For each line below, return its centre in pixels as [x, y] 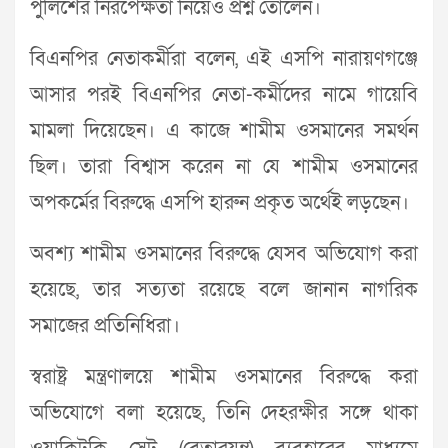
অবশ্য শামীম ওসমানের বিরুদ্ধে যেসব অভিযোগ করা [224, 254]
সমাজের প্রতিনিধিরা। [105, 326]
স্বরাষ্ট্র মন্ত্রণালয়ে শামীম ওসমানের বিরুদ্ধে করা [224, 377]
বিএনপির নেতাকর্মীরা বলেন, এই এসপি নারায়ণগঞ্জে [224, 59]
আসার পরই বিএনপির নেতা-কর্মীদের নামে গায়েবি [224, 95]
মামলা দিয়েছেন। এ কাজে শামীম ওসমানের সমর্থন [224, 131]
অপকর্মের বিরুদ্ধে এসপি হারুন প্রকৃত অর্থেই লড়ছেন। [219, 203]
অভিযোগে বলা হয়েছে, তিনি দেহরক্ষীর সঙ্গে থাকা [224, 413]
